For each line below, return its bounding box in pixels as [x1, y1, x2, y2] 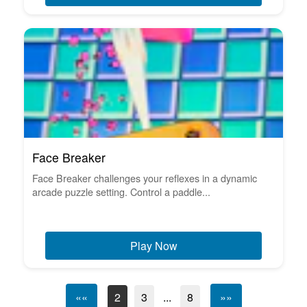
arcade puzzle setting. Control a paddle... [32, 184, 210, 199]
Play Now [130, 237, 177, 254]
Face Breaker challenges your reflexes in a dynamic [32, 170, 257, 185]
